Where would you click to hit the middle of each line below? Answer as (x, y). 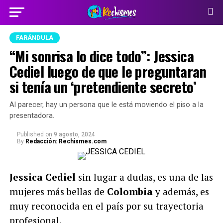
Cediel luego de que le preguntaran (108, 71)
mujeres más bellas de (58, 191)
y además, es (181, 191)
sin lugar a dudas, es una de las (144, 177)
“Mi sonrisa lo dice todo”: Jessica (102, 56)
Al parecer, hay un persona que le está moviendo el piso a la (106, 105)
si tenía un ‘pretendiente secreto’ (103, 87)
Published (30, 134)
